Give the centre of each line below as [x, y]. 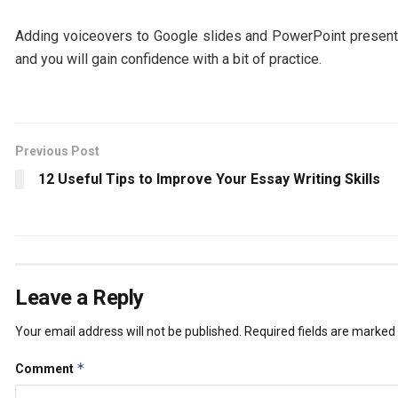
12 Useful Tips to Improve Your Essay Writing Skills [209, 179]
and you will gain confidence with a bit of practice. [168, 59]
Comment [46, 368]
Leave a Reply [80, 297]
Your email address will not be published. [128, 331]
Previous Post [57, 151]
